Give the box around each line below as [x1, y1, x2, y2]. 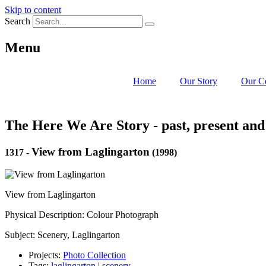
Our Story [180, 75, 217, 86]
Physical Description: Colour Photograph [5, 210, 159, 220]
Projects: [28, 250, 63, 261]
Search [5, 16, 30, 26]
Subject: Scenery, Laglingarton [5, 230, 120, 240]
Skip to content [5, 5, 61, 15]
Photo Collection [63, 250, 126, 261]
